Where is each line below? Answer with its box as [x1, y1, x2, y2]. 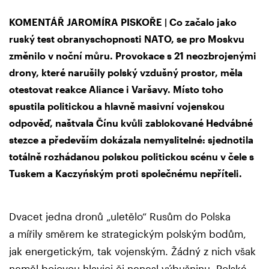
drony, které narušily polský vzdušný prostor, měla [9, 67, 243, 79]
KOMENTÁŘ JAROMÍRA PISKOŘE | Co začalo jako [9, 16, 237, 28]
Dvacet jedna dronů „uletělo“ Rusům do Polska [9, 210, 231, 223]
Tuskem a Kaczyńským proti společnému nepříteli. [9, 168, 242, 180]
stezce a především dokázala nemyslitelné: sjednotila [9, 134, 253, 146]
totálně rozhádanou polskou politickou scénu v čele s [9, 151, 254, 163]
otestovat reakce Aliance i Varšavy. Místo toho [9, 83, 223, 95]
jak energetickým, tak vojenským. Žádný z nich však [9, 245, 256, 258]
